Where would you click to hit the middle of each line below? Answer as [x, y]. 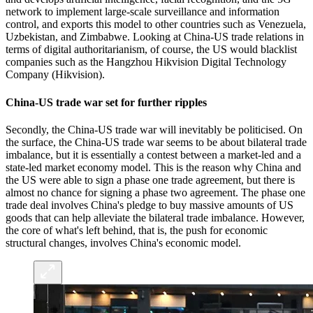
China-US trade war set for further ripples [106, 102]
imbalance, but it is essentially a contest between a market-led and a [153, 154]
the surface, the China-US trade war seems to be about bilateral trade [156, 142]
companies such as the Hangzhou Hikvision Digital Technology [146, 62]
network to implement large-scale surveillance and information [143, 12]
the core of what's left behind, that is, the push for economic [137, 230]
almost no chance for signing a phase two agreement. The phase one [155, 192]
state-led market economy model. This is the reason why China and [153, 167]
